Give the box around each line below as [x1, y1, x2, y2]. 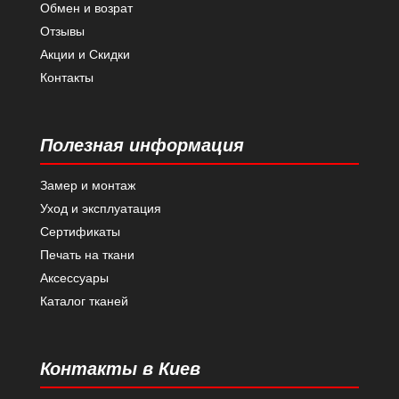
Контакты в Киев [39, 358, 200, 379]
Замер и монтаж [39, 177, 135, 192]
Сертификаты [39, 224, 120, 239]
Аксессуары [39, 270, 109, 285]
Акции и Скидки [39, 46, 130, 61]
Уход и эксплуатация [39, 200, 161, 216]
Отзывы [39, 23, 85, 38]
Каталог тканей [39, 293, 128, 308]
